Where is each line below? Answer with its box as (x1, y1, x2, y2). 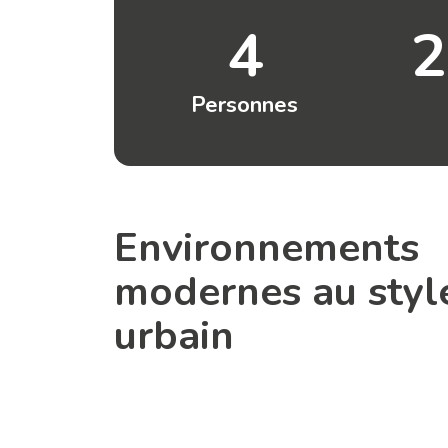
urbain (114, 309, 234, 364)
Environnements (114, 221, 419, 276)
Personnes (191, 90, 298, 121)
